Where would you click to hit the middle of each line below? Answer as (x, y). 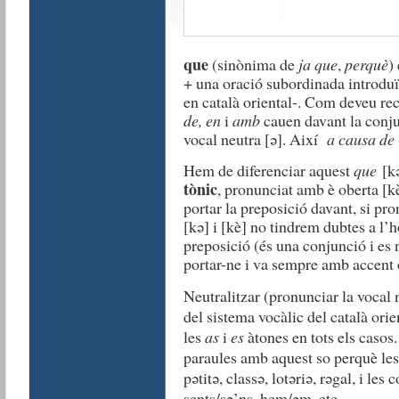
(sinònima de (253, 64)
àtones (268, 337)
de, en (204, 120)
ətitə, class (224, 378)
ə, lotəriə (285, 378)
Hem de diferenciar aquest (268, 170)
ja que (318, 64)
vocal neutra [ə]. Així (255, 139)
